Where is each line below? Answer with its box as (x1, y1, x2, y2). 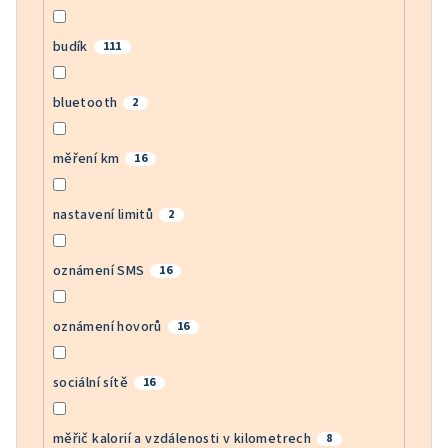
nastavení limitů (52, 204, 154, 225)
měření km (52, 148, 120, 169)
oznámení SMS (52, 260, 145, 281)
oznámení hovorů (52, 316, 162, 337)
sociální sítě (52, 372, 128, 393)
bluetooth (52, 92, 118, 113)
